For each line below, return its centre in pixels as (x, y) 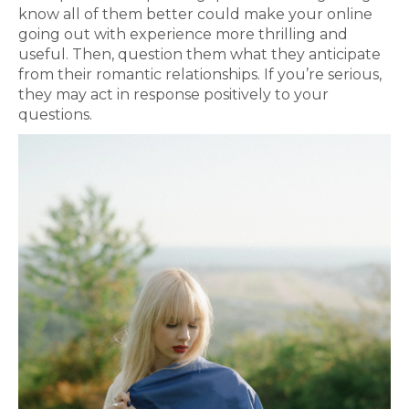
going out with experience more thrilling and (183, 34)
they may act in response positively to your (173, 94)
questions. (55, 115)
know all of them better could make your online (195, 14)
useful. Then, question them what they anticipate (199, 54)
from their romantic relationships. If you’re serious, (200, 74)
